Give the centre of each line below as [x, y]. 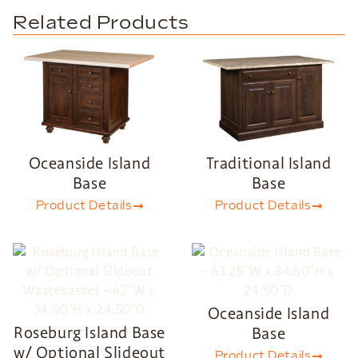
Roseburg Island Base [89, 332]
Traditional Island [268, 163]
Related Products [101, 23]
